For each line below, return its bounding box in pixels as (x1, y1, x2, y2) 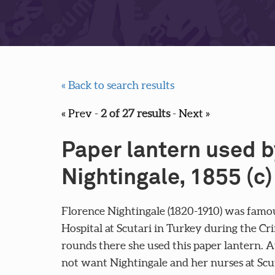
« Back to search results (61, 79, 174, 92)
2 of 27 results (100, 107, 170, 120)
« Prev (61, 107, 92, 120)
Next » (178, 107, 210, 120)
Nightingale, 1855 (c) (61, 167, 273, 190)
